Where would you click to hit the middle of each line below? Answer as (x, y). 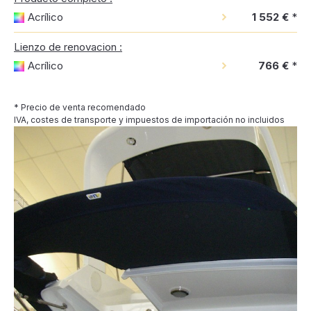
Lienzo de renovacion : (68, 47)
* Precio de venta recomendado (80, 107)
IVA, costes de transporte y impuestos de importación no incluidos (149, 120)
